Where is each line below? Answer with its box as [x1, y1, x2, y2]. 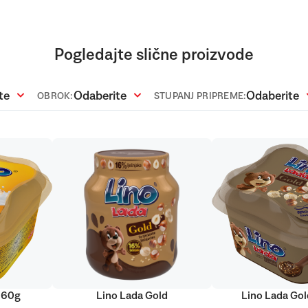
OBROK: [37, 91, 74, 102]
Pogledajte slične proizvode [54, 47, 254, 64]
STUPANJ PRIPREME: [153, 91, 247, 102]
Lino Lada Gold [96, 290, 168, 302]
